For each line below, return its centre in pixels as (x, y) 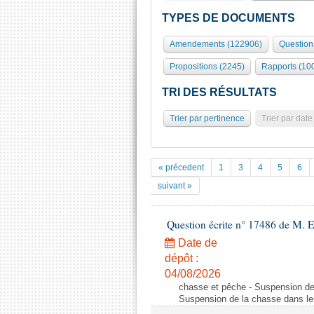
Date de (196, 243)
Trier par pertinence (207, 118)
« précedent (181, 168)
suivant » (175, 186)
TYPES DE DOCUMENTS (228, 18)
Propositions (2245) (207, 67)
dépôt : (182, 258)
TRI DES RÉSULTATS (219, 92)
